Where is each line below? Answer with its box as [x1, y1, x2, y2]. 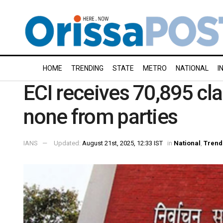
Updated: [54, 139, 82, 147]
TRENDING [71, 64, 104, 72]
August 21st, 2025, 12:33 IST [82, 139, 163, 147]
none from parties [23, 105, 178, 129]
